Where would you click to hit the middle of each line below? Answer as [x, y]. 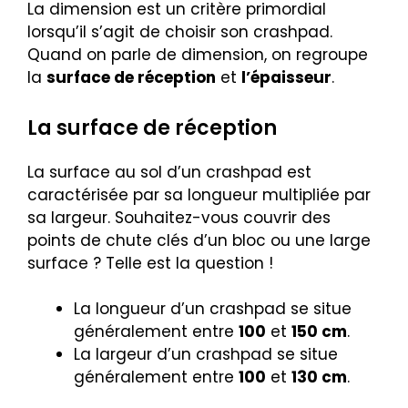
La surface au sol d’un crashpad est [169, 172]
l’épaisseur [286, 78]
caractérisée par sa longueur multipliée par [199, 194]
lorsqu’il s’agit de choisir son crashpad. [180, 32]
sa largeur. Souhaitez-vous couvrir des [179, 217]
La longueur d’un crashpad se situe [213, 309]
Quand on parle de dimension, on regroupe [198, 55]
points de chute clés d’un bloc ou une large [199, 240]
